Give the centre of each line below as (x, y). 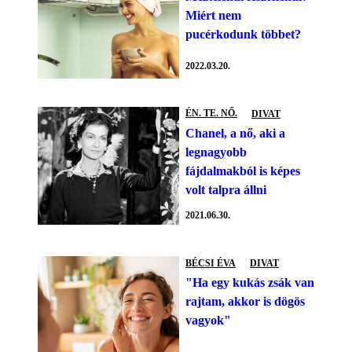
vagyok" (208, 321)
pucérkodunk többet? (243, 34)
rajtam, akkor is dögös (245, 302)
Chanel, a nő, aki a (235, 133)
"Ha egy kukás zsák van (250, 283)
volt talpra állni (226, 189)
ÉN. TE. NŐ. (211, 114)
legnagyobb (216, 152)
